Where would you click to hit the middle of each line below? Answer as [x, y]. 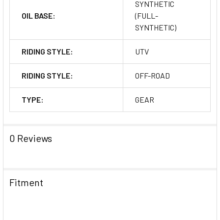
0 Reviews [31, 138]
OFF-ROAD [152, 75]
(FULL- [147, 15]
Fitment [26, 182]
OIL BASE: [39, 15]
